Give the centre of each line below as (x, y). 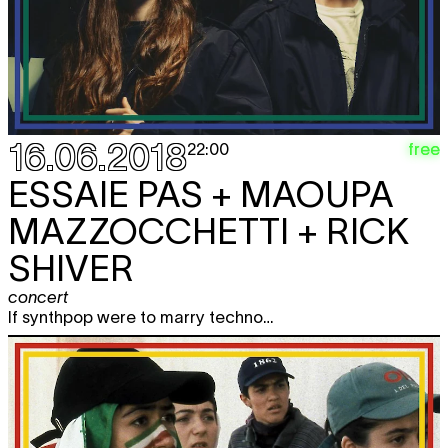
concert (38, 296)
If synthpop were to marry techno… (143, 316)
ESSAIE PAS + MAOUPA (201, 193)
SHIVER (71, 267)
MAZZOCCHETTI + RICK (208, 230)
